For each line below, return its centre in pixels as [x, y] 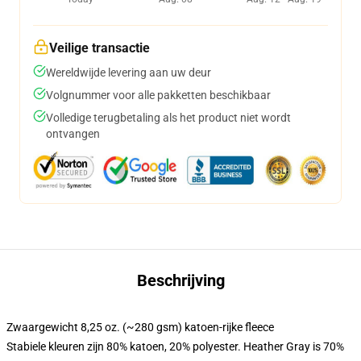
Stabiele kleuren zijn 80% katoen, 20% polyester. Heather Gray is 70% [175, 346]
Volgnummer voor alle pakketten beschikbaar [158, 95]
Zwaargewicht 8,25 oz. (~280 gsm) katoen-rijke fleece [140, 327]
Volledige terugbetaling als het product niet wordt [168, 118]
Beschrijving [180, 280]
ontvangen [73, 134]
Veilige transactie [100, 48]
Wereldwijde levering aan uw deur [129, 73]
